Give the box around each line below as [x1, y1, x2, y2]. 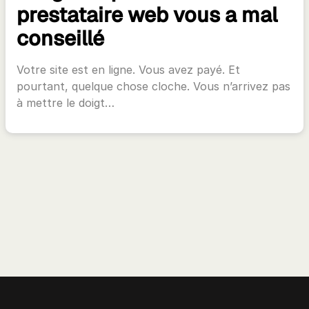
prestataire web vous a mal [17, 1, 277, 28]
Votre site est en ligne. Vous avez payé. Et [17, 63, 240, 77]
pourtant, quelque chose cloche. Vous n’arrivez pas [17, 79, 290, 93]
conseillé [17, 25, 104, 52]
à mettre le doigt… [17, 96, 114, 110]
